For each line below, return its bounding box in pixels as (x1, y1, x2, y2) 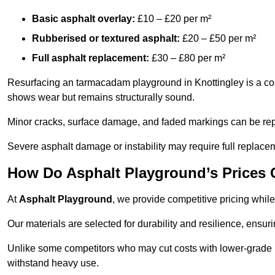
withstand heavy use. (7, 258, 99, 269)
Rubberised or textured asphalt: (32, 33, 180, 44)
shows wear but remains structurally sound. (7, 92, 195, 103)
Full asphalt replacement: (32, 53, 149, 64)
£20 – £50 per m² (180, 33, 256, 44)
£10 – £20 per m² (135, 14, 211, 25)
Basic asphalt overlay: (32, 14, 135, 25)
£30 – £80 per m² (149, 53, 225, 64)
